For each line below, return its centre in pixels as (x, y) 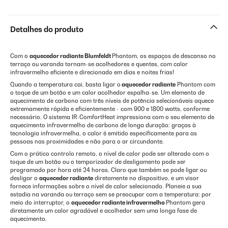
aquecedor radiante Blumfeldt (71, 56)
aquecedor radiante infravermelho (119, 203)
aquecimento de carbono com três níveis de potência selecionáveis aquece (112, 101)
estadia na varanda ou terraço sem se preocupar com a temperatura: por (111, 194)
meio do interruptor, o (41, 203)
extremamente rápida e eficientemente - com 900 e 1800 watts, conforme (110, 109)
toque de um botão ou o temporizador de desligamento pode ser (98, 162)
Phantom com (195, 84)
